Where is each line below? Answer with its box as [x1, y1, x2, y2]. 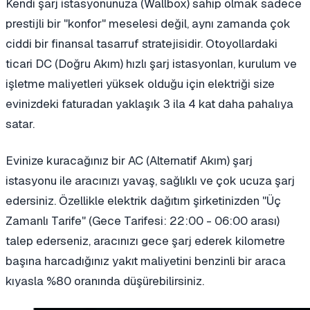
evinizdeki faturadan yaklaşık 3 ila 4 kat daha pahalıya [6, 96, 293, 112]
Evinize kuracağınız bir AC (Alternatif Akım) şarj [6, 153, 253, 169]
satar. [6, 116, 35, 132]
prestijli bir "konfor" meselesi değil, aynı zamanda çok [6, 16, 291, 32]
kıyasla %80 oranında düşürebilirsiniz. [6, 273, 204, 289]
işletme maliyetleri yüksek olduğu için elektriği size [6, 76, 275, 92]
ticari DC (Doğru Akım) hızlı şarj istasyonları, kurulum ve [6, 56, 297, 72]
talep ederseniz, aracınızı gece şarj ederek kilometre [6, 233, 285, 249]
